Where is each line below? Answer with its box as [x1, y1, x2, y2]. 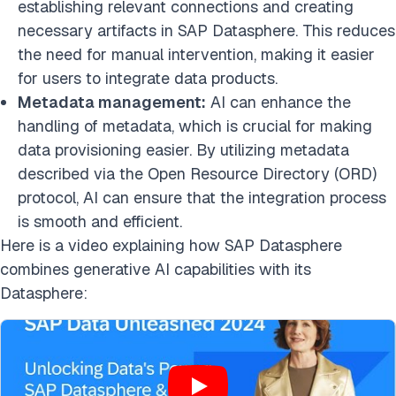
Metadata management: [18, 92, 206, 112]
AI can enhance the [206, 92, 351, 112]
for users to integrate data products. [18, 68, 278, 88]
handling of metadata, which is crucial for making [18, 116, 372, 136]
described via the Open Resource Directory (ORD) [18, 164, 377, 184]
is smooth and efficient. [18, 211, 182, 232]
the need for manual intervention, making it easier [18, 44, 375, 65]
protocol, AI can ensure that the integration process [18, 187, 386, 208]
